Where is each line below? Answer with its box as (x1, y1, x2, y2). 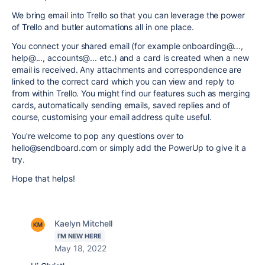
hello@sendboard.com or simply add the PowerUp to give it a (12, 143, 247, 153)
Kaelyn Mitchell (54, 218, 112, 228)
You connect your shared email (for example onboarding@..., (12, 41, 244, 51)
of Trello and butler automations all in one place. (12, 22, 196, 32)
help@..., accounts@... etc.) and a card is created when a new (12, 53, 249, 63)
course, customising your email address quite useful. (12, 112, 214, 122)
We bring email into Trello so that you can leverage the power (12, 10, 245, 20)
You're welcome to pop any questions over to (12, 131, 184, 141)
